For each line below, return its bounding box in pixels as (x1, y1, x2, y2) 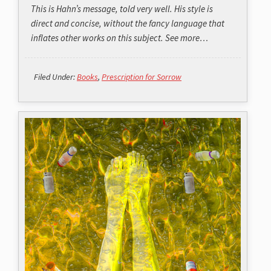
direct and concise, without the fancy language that (31, 18, 224, 30)
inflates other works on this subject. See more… (31, 32, 208, 44)
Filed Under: (34, 71, 77, 83)
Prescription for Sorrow (102, 71, 181, 83)
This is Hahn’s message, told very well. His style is (31, 3, 213, 15)
